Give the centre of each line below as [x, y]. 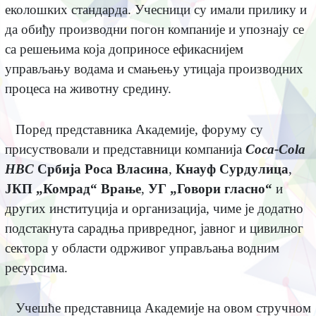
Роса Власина [126, 169]
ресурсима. [36, 267]
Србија [57, 169]
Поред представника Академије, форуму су [139, 129]
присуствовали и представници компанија [125, 149]
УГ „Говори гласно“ [210, 188]
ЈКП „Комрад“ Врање [73, 188]
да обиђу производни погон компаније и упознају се [154, 30]
